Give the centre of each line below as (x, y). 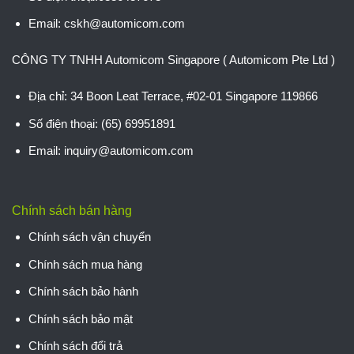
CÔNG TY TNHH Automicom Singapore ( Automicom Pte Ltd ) (173, 60)
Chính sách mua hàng (85, 264)
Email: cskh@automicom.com (106, 24)
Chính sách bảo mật (80, 318)
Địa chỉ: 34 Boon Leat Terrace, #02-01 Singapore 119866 (173, 96)
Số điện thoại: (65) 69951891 (102, 123)
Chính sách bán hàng (72, 211)
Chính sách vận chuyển (89, 237)
